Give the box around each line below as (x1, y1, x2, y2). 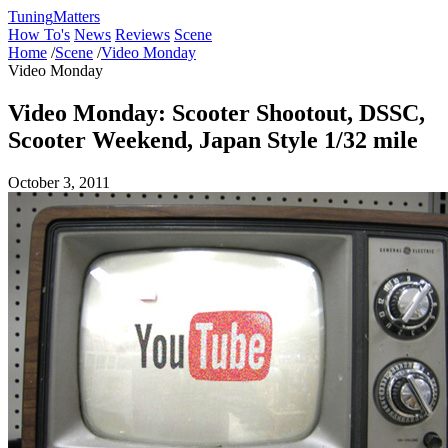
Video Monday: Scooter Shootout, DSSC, (8, 99, 425, 126)
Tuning (8, 8, 53, 25)
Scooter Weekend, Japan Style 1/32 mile (8, 126, 418, 153)
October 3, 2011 (8, 173, 110, 191)
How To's (8, 26, 70, 43)
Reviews (115, 26, 170, 43)
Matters (53, 8, 100, 25)
